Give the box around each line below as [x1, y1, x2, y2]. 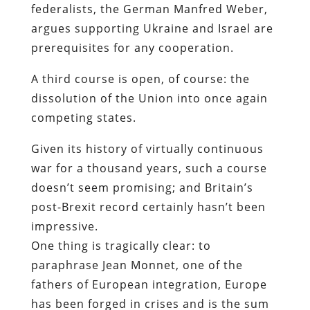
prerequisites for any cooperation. [30, 39, 234, 55]
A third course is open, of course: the [30, 71, 250, 86]
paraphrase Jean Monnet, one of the [30, 257, 243, 273]
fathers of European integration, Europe [30, 276, 267, 292]
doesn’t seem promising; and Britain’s [30, 179, 253, 195]
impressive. [30, 218, 98, 234]
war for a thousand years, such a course [30, 160, 267, 176]
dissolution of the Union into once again [30, 90, 268, 106]
